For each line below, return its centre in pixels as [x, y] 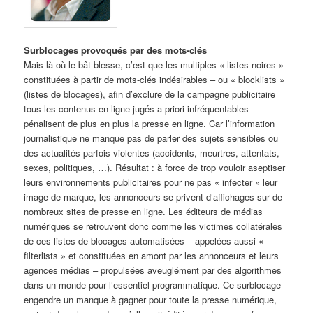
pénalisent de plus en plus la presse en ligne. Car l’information [150, 124]
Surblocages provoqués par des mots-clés [116, 50]
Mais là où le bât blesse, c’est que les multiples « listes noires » [154, 65]
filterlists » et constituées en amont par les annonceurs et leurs [152, 256]
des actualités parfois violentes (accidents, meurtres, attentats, [152, 153]
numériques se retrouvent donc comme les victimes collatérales [153, 226]
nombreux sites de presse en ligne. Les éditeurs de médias [144, 212]
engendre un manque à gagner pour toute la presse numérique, [151, 300]
